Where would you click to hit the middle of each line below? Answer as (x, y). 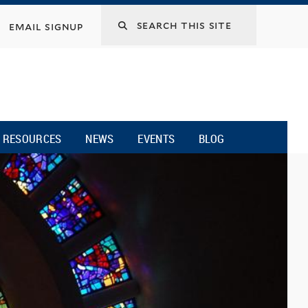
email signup (46, 26)
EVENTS (156, 138)
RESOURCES (32, 138)
